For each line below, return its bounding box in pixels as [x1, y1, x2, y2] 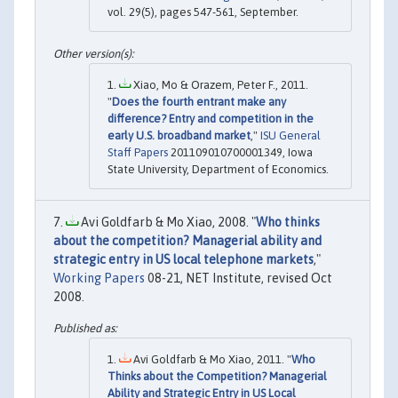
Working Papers [53, 270, 145, 285]
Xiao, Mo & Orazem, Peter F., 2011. [131, 77, 308, 92]
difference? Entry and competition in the [107, 111, 314, 125]
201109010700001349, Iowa [168, 145, 313, 159]
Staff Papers [107, 145, 168, 159]
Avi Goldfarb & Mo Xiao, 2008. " [78, 214, 256, 229]
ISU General [260, 128, 321, 142]
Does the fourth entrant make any [112, 94, 286, 108]
